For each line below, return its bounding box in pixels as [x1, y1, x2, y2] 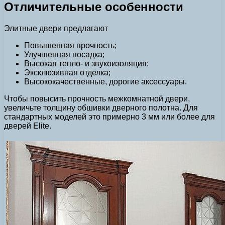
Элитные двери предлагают [4, 24, 108, 33]
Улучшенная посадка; [24, 50, 104, 59]
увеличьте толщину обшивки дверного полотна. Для [4, 103, 198, 112]
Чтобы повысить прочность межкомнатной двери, [4, 94, 190, 103]
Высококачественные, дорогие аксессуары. [24, 77, 187, 86]
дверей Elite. [4, 121, 51, 130]
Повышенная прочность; [24, 41, 117, 50]
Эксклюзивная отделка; [24, 68, 110, 77]
